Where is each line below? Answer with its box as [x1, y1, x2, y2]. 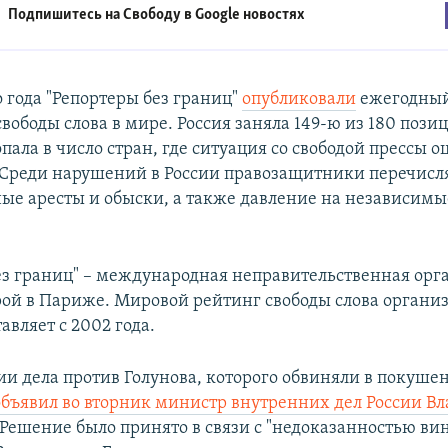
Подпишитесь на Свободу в [8, 7, 196, 24]
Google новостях [195, 7, 306, 24]
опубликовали [242, 89, 357, 109]
